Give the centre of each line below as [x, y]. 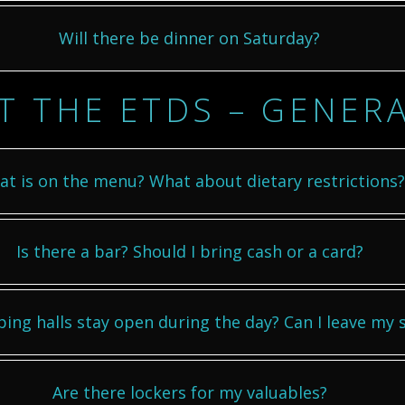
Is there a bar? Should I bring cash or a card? [189, 251]
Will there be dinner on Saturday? [189, 38]
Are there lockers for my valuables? [189, 392]
